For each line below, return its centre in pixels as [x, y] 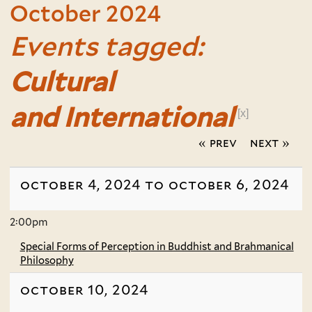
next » [270, 143]
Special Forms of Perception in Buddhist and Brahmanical [157, 247]
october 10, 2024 [84, 290]
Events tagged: [107, 46]
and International [122, 117]
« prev [217, 143]
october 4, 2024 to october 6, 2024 [154, 185]
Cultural [62, 81]
